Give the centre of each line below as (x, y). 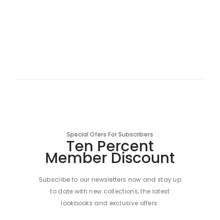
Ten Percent (110, 147)
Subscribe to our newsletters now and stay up (110, 180)
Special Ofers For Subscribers (110, 135)
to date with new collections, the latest (110, 192)
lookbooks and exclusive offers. (110, 203)
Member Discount (110, 158)
